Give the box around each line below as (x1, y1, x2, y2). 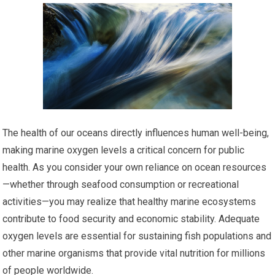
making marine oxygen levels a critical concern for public (2, 144, 245, 157)
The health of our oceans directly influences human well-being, (2, 127, 269, 139)
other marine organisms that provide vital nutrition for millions (2, 247, 266, 260)
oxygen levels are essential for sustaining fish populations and (2, 230, 272, 242)
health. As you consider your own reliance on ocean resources (2, 161, 267, 174)
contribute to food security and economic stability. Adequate (2, 213, 260, 225)
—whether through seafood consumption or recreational (2, 179, 239, 191)
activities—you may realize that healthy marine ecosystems (2, 196, 257, 208)
